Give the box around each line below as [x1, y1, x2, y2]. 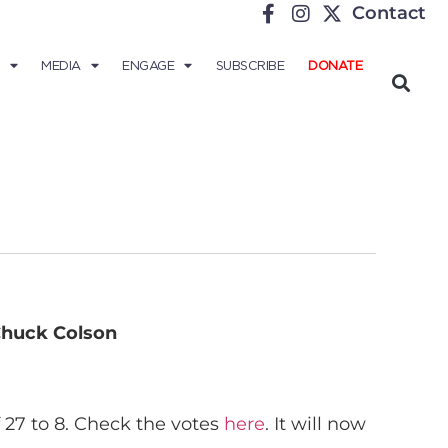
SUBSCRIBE [215, 58, 284, 73]
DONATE [308, 58, 362, 73]
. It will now [265, 412, 366, 435]
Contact [352, 2, 426, 24]
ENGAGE [122, 58, 174, 73]
